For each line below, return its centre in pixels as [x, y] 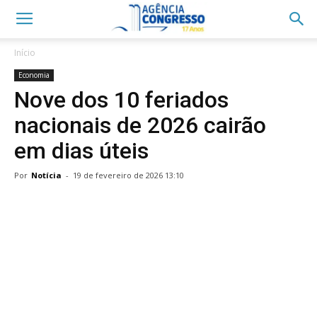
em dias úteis [81, 151]
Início [25, 53]
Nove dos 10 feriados [121, 100]
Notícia [46, 175]
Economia [34, 75]
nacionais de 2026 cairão [140, 125]
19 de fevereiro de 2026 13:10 [128, 175]
